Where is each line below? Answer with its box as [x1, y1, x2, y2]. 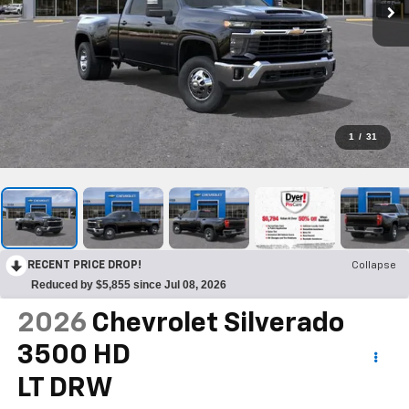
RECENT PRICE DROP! [27, 259, 142, 271]
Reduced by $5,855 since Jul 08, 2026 [31, 278, 226, 291]
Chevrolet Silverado [90, 309, 344, 338]
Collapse [351, 259, 396, 271]
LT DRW [16, 374, 112, 403]
